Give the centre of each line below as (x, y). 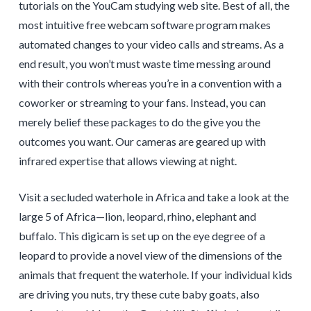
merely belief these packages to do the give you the (139, 122)
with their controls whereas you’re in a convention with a (150, 83)
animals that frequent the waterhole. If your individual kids (155, 275)
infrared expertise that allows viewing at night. (127, 161)
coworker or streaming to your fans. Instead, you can (142, 103)
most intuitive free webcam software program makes (144, 25)
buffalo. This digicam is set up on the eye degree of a (142, 236)
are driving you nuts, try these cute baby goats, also (139, 294)
